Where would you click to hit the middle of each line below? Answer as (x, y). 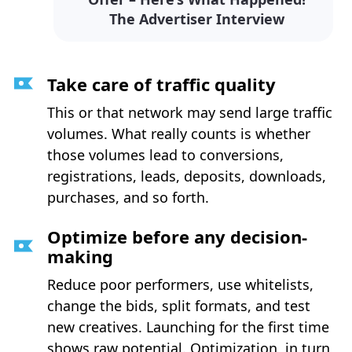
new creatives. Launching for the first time (188, 326)
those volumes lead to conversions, (165, 154)
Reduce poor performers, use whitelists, (180, 284)
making (80, 256)
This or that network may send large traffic (190, 112)
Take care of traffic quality (161, 84)
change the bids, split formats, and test (179, 305)
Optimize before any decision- (177, 236)
